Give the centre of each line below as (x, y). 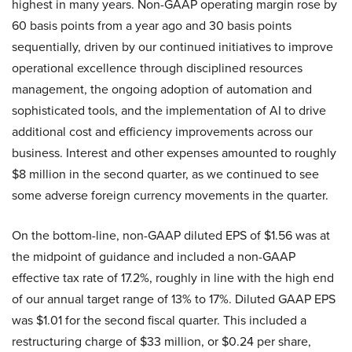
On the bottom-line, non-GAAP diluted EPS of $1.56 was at (171, 236)
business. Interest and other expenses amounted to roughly (174, 153)
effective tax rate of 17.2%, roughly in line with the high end (173, 278)
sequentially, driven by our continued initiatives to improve (172, 47)
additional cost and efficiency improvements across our (162, 132)
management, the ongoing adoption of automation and (162, 90)
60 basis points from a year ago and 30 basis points (152, 26)
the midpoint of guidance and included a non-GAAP (154, 257)
